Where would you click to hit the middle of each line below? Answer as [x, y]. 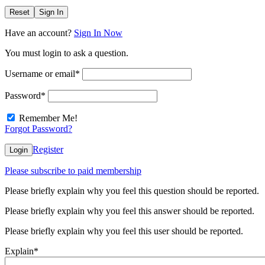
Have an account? [39, 33]
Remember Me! [48, 118]
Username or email [40, 74]
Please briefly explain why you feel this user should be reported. [124, 231]
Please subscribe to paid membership [73, 171]
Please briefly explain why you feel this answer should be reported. [130, 211]
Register [48, 150]
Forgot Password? [38, 129]
